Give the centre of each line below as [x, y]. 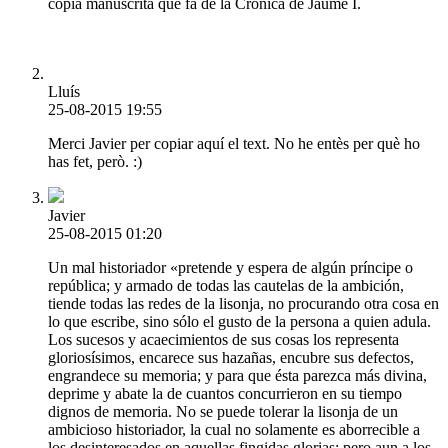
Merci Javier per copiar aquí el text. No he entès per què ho [234, 143]
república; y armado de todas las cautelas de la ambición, [226, 285]
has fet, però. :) [95, 161]
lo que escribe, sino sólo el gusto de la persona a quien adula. [239, 321]
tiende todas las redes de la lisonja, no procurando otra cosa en [243, 303]
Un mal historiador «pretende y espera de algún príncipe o [230, 267]
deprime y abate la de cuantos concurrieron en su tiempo [225, 393]
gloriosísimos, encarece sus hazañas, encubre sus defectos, [231, 357]
